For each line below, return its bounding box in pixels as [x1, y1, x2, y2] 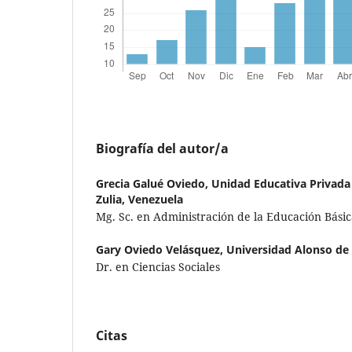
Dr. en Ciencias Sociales [96, 259, 220, 275]
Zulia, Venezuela [96, 192, 183, 207]
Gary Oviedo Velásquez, [96, 242, 226, 258]
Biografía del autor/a [96, 140, 229, 158]
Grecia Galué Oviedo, [96, 176, 211, 192]
